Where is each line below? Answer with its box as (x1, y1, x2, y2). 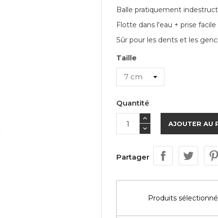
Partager (116, 152, 149, 162)
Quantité (116, 98, 149, 108)
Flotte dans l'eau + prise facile (116, 20, 216, 30)
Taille (116, 53, 137, 63)
